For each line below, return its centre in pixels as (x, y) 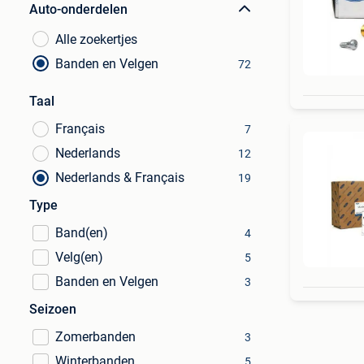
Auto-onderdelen (78, 9)
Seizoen (53, 309)
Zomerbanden (95, 337)
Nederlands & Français (120, 178)
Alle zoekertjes (96, 39)
